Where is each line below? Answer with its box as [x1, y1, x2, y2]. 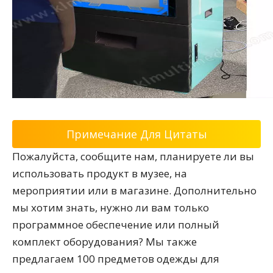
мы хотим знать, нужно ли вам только [12, 200, 209, 214]
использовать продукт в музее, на [12, 166, 187, 180]
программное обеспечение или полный [12, 218, 219, 232]
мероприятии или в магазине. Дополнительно [12, 183, 257, 197]
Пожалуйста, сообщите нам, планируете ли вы [12, 149, 254, 163]
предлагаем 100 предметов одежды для [12, 252, 219, 266]
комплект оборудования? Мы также [12, 235, 197, 249]
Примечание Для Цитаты [66, 127, 207, 141]
